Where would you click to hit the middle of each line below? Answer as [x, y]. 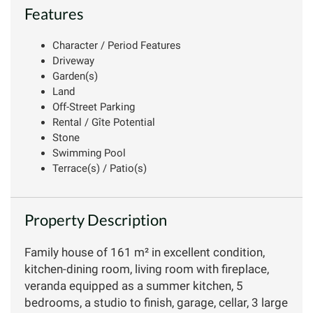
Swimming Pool [89, 153]
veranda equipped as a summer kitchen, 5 [134, 285]
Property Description [96, 219]
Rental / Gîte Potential [104, 122]
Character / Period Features [117, 45]
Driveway [73, 60]
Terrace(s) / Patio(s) [100, 168]
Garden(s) [75, 76]
